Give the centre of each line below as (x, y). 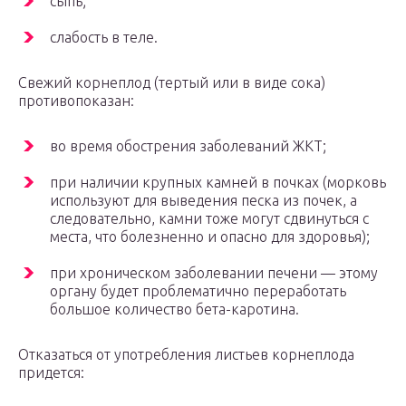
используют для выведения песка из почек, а (203, 201)
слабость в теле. (104, 38)
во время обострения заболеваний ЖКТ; (188, 146)
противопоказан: (76, 101)
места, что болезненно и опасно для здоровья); (210, 237)
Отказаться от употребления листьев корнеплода (186, 355)
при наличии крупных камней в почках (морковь (218, 183)
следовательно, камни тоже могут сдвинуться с (209, 219)
